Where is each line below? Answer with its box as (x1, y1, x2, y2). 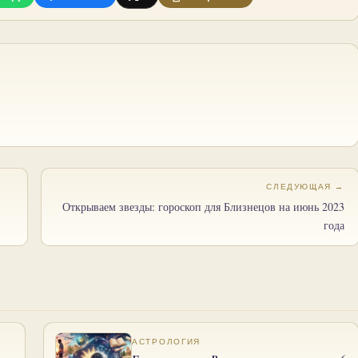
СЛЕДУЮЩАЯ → (266, 181, 344, 191)
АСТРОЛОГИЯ (132, 336, 201, 346)
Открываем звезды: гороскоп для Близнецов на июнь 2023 (62, 198, 344, 214)
